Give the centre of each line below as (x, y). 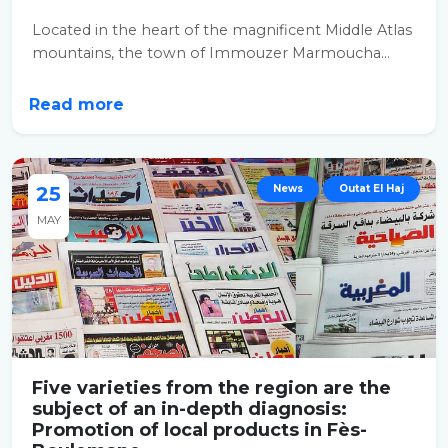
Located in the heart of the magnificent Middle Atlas (222, 30)
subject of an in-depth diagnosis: (189, 409)
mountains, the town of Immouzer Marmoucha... (211, 53)
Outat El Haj (371, 188)
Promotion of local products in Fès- (199, 430)
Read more (79, 104)
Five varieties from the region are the (211, 388)
